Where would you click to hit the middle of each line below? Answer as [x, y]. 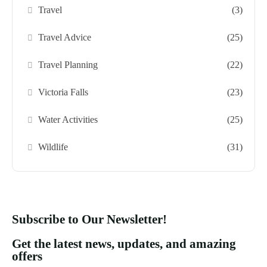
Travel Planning [68, 64]
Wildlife [53, 147]
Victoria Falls [63, 92]
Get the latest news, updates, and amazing [124, 243]
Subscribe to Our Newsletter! [89, 219]
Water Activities [68, 119]
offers [27, 256]
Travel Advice [65, 37]
